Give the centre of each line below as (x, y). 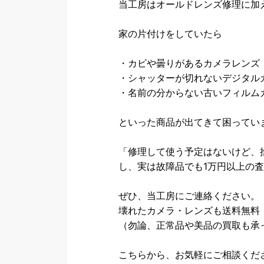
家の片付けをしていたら (170, 34)
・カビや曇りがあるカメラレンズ (189, 63)
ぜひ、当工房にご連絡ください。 (189, 196)
